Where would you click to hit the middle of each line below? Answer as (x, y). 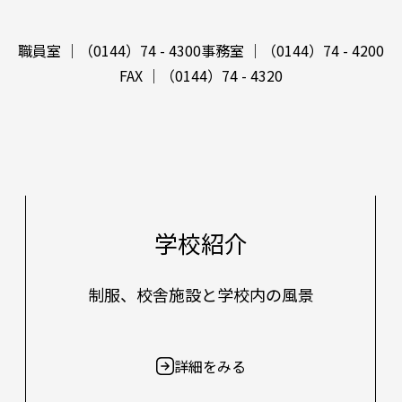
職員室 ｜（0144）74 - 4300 (109, 51)
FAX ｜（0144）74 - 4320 (201, 76)
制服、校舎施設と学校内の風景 (201, 295)
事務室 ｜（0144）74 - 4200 (293, 51)
